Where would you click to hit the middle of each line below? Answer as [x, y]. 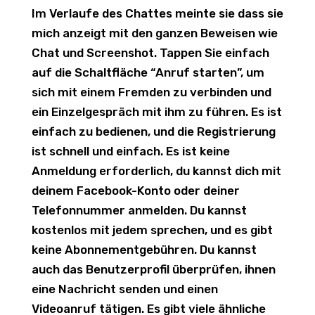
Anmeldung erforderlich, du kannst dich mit [156, 171]
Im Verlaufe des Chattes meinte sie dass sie [157, 13]
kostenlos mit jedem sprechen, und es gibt [152, 230]
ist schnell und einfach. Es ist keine [130, 151]
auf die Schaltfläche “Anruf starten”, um [148, 72]
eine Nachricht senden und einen [124, 289]
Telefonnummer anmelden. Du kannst [139, 210]
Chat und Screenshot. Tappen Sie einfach [150, 53]
